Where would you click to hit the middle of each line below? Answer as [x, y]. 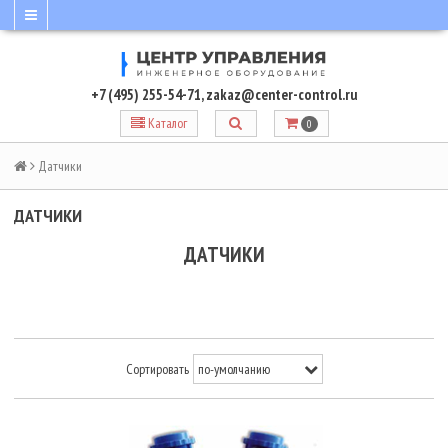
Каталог [167, 122]
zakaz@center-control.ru [281, 94]
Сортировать [157, 368]
